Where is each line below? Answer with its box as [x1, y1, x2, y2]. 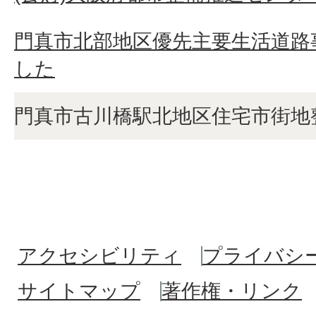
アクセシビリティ [18, 244, 181, 267]
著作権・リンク [162, 279, 302, 302]
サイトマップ [18, 279, 140, 302]
